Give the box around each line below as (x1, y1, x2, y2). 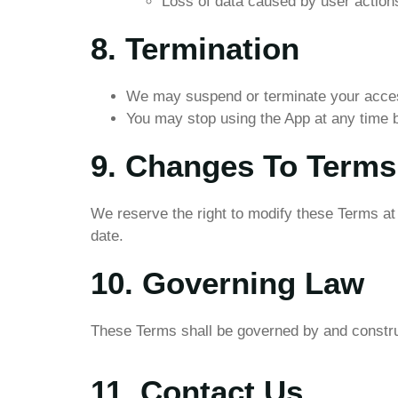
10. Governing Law (91, 266, 364, 301)
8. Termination (91, 31, 299, 67)
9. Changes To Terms (91, 148, 396, 184)
